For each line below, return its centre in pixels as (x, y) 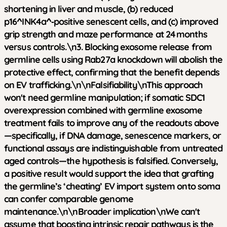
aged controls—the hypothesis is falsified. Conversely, (111, 161)
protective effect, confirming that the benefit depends (112, 72)
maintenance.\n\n (41, 211)
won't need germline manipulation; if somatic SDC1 (104, 97)
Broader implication (117, 211)
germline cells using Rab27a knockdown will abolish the (113, 59)
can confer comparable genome (69, 199)
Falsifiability (114, 85)
